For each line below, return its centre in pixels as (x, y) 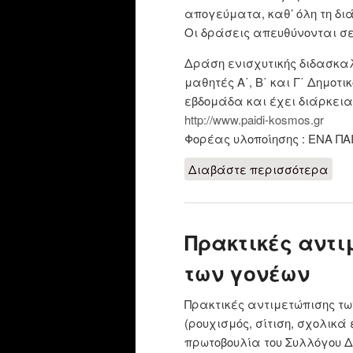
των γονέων (247, 273)
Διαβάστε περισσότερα (258, 169)
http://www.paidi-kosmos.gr (254, 119)
